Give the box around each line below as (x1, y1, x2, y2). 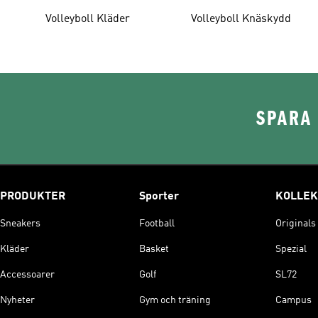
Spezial (275, 243, 307, 254)
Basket (139, 243, 169, 254)
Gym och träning (139, 295, 211, 305)
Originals (275, 218, 316, 229)
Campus (275, 295, 312, 305)
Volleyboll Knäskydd (191, 13, 292, 25)
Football (139, 218, 175, 229)
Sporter (139, 190, 179, 202)
